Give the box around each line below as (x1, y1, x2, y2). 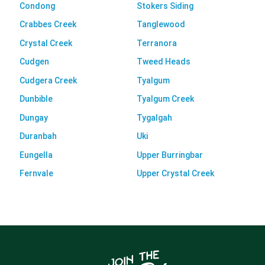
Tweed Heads (137, 57, 190, 67)
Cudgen (19, 57, 49, 67)
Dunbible (19, 94, 53, 104)
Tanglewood (137, 20, 185, 30)
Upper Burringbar (137, 150, 203, 160)
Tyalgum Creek (137, 94, 194, 104)
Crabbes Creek (19, 20, 76, 30)
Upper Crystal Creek (137, 169, 214, 179)
